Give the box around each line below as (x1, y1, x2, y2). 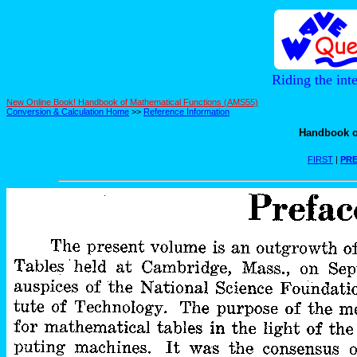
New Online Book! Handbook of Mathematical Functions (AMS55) (6, 96, 258, 107)
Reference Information (143, 106, 229, 116)
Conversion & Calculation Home (6, 106, 129, 116)
